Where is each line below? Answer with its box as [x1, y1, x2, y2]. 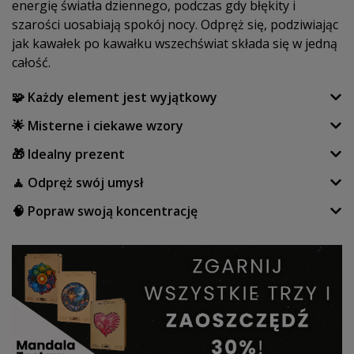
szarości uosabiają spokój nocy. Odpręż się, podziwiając [12, 16, 338, 34]
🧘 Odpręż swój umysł [12, 173, 143, 191]
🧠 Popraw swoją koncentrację [12, 201, 198, 220]
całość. [12, 54, 51, 72]
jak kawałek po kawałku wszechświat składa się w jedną [12, 35, 337, 53]
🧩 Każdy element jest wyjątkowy [12, 88, 217, 106]
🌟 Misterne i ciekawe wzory [12, 116, 183, 134]
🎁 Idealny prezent [12, 145, 125, 163]
